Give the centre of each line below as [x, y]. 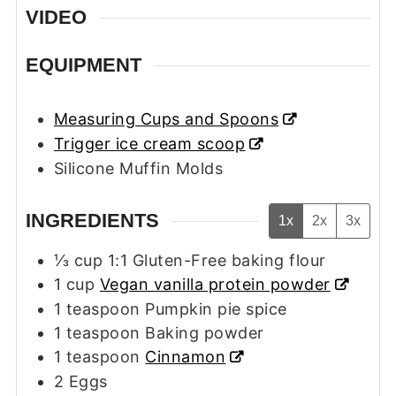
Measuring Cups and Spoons [166, 119]
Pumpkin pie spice [216, 308]
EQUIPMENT [83, 65]
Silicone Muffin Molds [138, 169]
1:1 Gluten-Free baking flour [217, 260]
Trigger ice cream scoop [149, 144]
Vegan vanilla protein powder [215, 284]
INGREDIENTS [92, 221]
